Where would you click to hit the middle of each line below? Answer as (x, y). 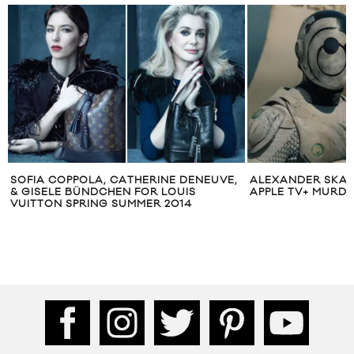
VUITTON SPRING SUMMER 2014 (101, 204)
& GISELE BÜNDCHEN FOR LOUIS (103, 192)
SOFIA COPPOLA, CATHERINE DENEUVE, (124, 181)
